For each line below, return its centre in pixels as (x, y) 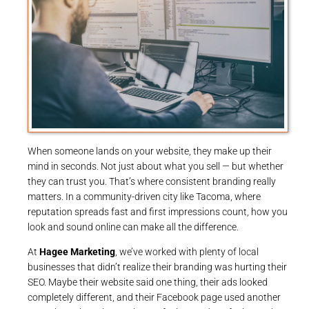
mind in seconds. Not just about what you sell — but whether (156, 167)
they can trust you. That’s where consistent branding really (152, 182)
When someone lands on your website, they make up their (150, 151)
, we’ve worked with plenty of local (187, 252)
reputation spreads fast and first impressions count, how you (158, 212)
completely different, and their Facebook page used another (154, 298)
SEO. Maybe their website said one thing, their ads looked (148, 282)
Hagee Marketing (77, 252)
